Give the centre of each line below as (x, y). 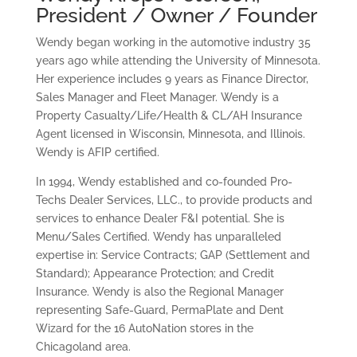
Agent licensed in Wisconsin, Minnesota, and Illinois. (170, 134)
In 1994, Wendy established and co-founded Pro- (164, 182)
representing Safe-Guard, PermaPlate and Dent (159, 310)
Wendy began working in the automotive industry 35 (173, 42)
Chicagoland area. (83, 347)
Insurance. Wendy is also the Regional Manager (159, 292)
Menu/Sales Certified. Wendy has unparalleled (158, 237)
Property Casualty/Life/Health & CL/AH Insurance (169, 116)
